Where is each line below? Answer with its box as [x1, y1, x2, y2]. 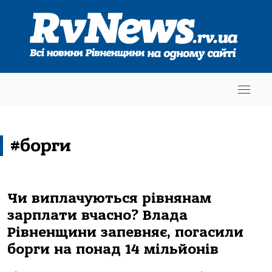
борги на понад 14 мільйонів [7, 241, 219, 257]
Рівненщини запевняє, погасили [7, 224, 243, 240]
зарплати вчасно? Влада [7, 207, 188, 223]
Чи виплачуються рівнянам [7, 190, 211, 206]
